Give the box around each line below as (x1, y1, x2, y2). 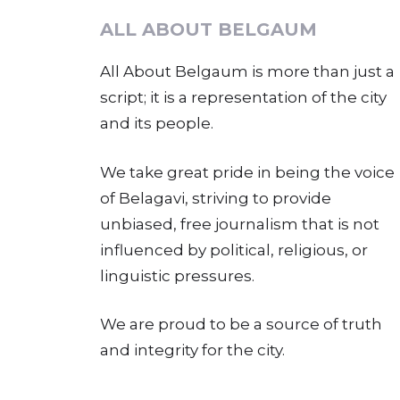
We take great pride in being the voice (100, 162, 395, 181)
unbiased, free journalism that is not (100, 214, 379, 233)
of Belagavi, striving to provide (100, 188, 331, 207)
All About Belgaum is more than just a (100, 62, 395, 81)
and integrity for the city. (100, 341, 285, 360)
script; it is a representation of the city (100, 88, 387, 107)
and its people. (100, 114, 213, 133)
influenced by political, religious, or (100, 240, 368, 259)
